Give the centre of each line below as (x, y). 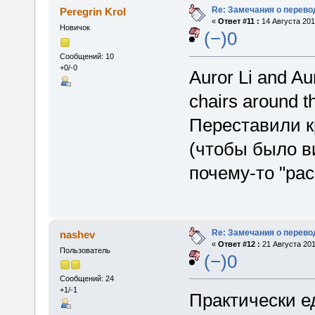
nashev (78, 234)
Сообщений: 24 (86, 278)
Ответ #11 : (238, 21)
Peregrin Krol (93, 12)
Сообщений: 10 (86, 56)
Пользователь (85, 250)
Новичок (75, 28)
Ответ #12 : (239, 244)
